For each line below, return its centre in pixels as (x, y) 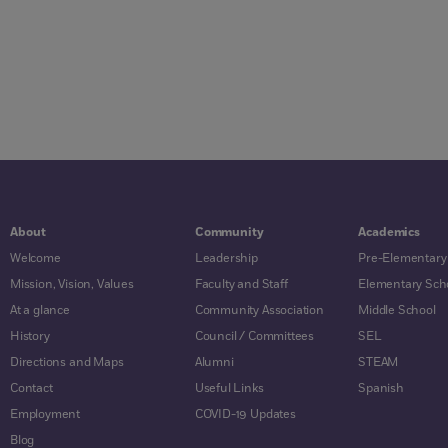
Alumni (214, 362)
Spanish (381, 388)
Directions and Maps (67, 362)
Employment (45, 414)
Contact (31, 388)
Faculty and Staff (241, 284)
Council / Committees (254, 336)
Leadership (226, 258)
